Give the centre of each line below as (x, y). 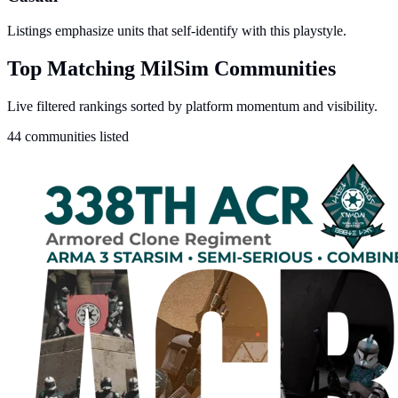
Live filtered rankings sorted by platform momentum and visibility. (192, 106)
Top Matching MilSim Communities (171, 68)
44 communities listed (68, 136)
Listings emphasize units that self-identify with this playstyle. (177, 31)
